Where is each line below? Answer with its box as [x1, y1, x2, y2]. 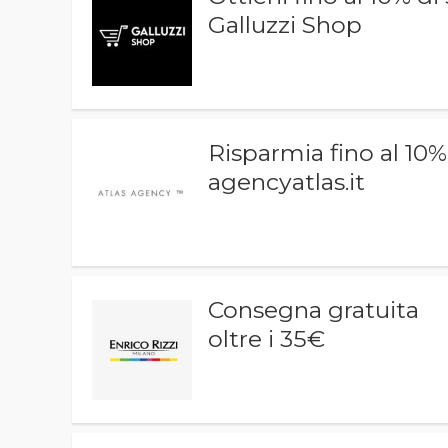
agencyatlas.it [208, 168, 366, 196]
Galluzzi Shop [208, 11, 363, 39]
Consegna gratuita [208, 296, 420, 324]
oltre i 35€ [208, 325, 326, 353]
